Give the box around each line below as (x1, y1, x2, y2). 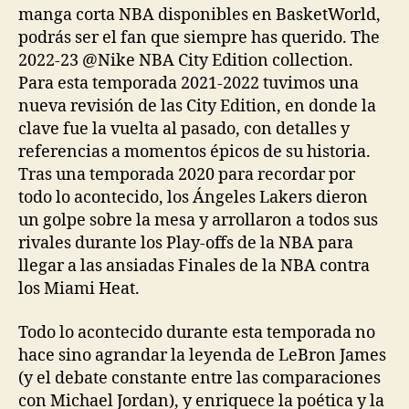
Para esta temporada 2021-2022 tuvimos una (18, 73, 359, 94)
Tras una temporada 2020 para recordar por (18, 164, 355, 185)
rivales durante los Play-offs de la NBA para (18, 233, 353, 254)
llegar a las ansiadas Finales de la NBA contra (18, 256, 370, 277)
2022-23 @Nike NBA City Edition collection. (18, 50, 353, 71)
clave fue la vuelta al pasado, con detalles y (18, 119, 350, 140)
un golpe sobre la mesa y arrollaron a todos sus (18, 210, 378, 231)
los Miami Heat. (18, 278, 140, 299)
